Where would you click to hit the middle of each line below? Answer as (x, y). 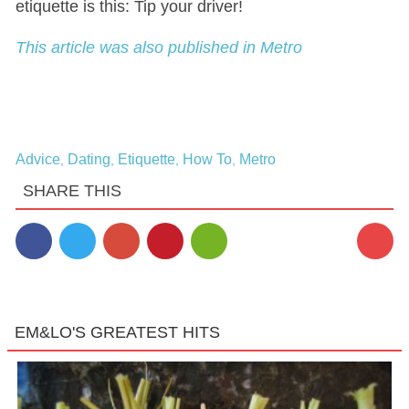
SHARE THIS (72, 191)
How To (207, 160)
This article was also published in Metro (158, 48)
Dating (89, 160)
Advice (37, 160)
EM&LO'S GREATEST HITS (117, 333)
